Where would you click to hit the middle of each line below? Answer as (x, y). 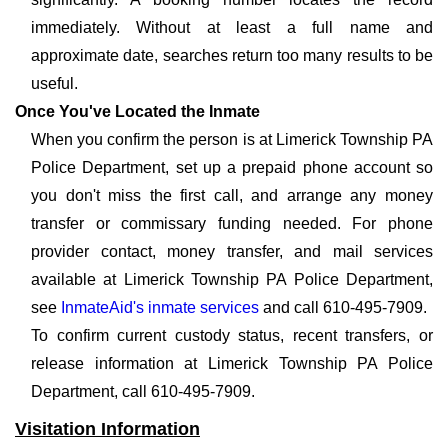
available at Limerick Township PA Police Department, (232, 279)
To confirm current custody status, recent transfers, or (232, 335)
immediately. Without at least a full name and (232, 27)
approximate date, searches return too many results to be (232, 55)
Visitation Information (107, 429)
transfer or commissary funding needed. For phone (232, 223)
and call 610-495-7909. (343, 307)
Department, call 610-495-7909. (143, 391)
